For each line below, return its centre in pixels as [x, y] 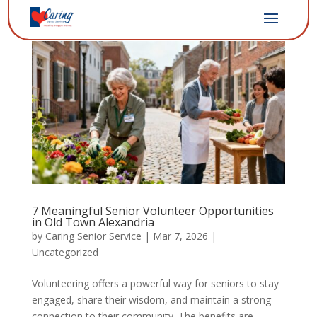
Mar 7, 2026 [180, 236]
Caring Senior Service [93, 236]
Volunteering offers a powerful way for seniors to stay [155, 283]
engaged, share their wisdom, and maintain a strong [151, 299]
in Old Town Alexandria [93, 222]
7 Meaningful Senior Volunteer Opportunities [152, 211]
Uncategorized [65, 252]
